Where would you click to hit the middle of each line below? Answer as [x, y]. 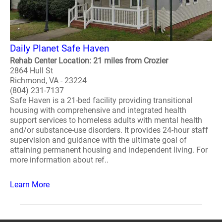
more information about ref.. [59, 160]
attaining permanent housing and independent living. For [109, 150]
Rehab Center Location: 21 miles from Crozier [89, 61]
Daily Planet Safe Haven [59, 48]
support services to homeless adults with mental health [106, 120]
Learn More [30, 185]
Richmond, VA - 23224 [48, 81]
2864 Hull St [31, 71]
